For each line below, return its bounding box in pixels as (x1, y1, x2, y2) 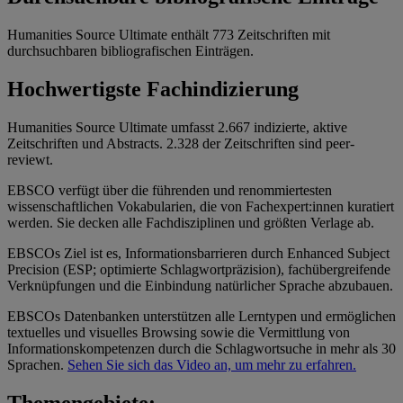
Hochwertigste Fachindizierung (7, 77, 304, 102)
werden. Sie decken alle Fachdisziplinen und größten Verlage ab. (7, 215, 378, 230)
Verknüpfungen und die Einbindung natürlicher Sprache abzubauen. (7, 278, 393, 293)
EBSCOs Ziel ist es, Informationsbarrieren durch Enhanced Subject (7, 246, 390, 261)
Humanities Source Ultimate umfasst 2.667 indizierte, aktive (7, 120, 347, 135)
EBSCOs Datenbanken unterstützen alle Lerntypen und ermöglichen (7, 309, 396, 324)
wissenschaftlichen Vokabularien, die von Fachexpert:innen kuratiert (7, 199, 394, 214)
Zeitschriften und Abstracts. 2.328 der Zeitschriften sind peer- (7, 136, 354, 151)
